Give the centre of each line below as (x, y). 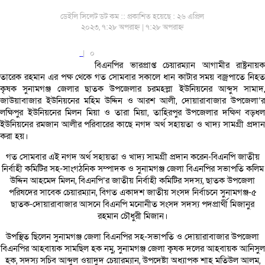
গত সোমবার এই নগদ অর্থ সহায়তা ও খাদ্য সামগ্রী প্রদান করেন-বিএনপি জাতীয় (132, 157)
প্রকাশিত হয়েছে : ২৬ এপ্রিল (166, 17)
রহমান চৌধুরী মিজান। (132, 216)
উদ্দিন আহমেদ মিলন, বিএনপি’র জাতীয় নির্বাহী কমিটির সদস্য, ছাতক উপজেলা (132, 181)
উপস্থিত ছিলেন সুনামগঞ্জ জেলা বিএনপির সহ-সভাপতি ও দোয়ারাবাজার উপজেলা (132, 237)
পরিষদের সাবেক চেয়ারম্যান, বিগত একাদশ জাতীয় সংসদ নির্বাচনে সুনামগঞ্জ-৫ (132, 193)
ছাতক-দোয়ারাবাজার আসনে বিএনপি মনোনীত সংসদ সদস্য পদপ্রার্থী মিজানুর (132, 204)
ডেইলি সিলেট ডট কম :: (94, 17)
